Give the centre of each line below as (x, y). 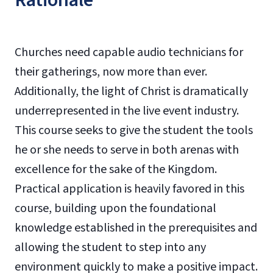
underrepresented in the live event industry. (127, 111)
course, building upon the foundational (115, 208)
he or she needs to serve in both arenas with (127, 150)
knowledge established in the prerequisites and (136, 228)
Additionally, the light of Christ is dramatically (131, 91)
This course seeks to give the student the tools (134, 130)
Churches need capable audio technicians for (129, 52)
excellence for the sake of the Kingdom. (116, 169)
